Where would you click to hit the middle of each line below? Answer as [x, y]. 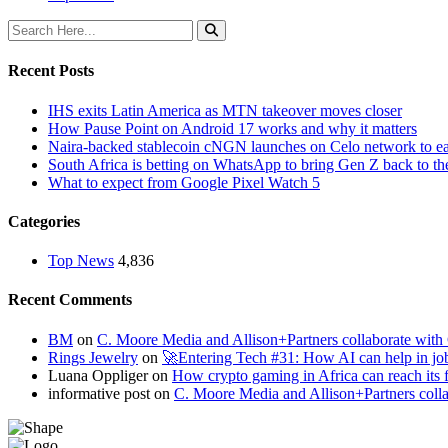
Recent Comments [70, 300]
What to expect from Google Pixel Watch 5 [184, 182]
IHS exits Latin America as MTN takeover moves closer [225, 110]
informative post [99, 393]
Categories [44, 221]
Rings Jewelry [93, 357]
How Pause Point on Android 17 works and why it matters [232, 128]
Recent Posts [51, 71]
